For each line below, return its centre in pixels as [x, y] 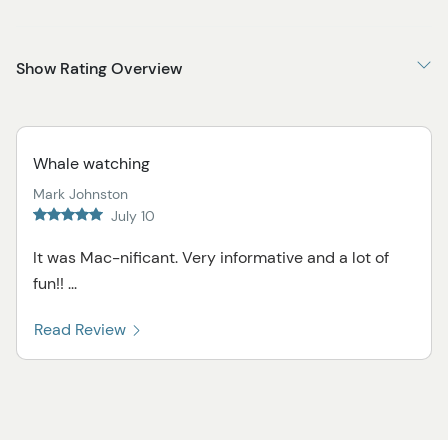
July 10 [133, 216]
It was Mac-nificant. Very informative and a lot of [211, 258]
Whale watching [91, 164]
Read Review [82, 330]
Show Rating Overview [99, 69]
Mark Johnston [80, 194]
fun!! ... [55, 284]
